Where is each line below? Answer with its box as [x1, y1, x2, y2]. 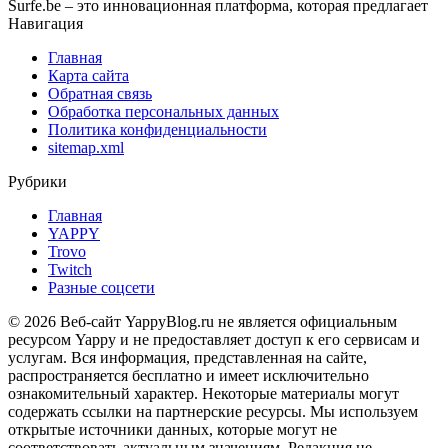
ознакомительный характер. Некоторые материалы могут [8, 385, 399, 402]
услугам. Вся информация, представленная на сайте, [8, 349, 367, 366]
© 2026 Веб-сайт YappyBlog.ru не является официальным [8, 313, 397, 330]
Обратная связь [48, 85, 152, 102]
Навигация [8, 15, 83, 32]
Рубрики [8, 173, 67, 190]
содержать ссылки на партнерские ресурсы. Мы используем [8, 403, 418, 420]
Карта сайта [48, 67, 129, 84]
